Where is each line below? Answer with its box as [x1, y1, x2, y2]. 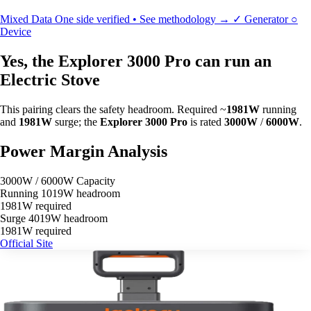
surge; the [52, 115, 100, 128]
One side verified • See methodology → [55, 13, 233, 25]
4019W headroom [28, 212, 108, 224]
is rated [187, 115, 224, 128]
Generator [242, 13, 291, 25]
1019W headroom [41, 187, 120, 199]
